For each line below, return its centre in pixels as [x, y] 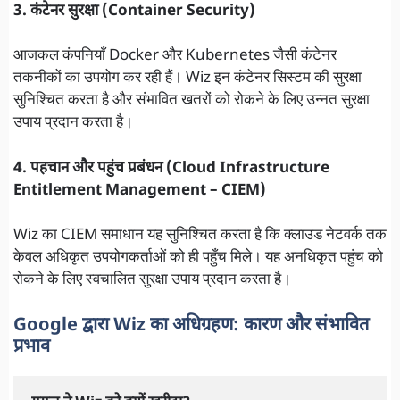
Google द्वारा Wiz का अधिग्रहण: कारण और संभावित [191, 325]
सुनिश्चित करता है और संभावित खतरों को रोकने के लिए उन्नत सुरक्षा [192, 101]
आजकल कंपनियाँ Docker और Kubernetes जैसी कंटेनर [175, 57]
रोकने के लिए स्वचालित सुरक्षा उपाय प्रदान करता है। [152, 281]
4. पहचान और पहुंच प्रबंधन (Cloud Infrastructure [171, 168]
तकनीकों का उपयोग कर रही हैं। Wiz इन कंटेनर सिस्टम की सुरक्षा [187, 79]
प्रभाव [32, 347]
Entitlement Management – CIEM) [140, 191]
